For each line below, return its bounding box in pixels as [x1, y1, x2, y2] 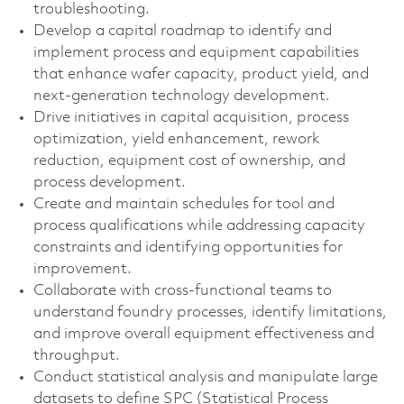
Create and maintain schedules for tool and [32, 196, 335, 212]
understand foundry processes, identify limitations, [32, 304, 387, 320]
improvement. [32, 261, 132, 277]
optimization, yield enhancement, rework [32, 131, 320, 147]
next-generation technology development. [32, 87, 330, 104]
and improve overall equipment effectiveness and [32, 326, 374, 342]
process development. [32, 174, 186, 190]
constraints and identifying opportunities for [32, 239, 343, 255]
